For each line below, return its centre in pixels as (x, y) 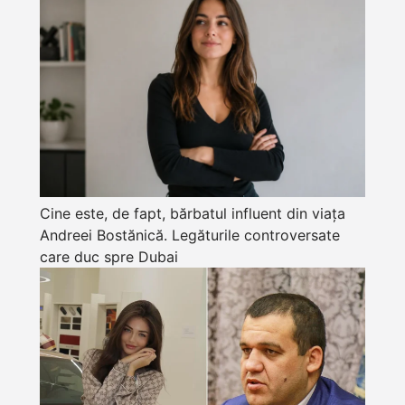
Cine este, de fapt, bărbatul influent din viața (193, 213)
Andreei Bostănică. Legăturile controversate (190, 235)
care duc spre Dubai (109, 256)
